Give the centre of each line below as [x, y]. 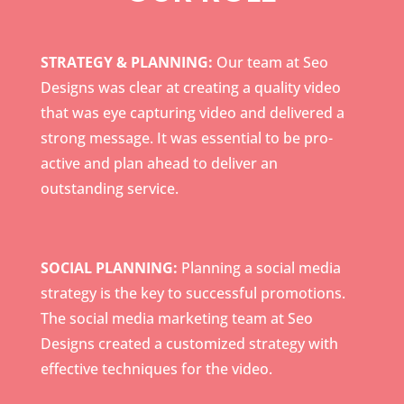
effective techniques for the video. [156, 368]
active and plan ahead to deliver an [159, 163]
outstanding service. [109, 188]
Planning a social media [261, 267]
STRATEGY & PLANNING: [128, 62]
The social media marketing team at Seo [176, 318]
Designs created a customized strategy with [189, 343]
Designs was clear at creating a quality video [190, 87]
